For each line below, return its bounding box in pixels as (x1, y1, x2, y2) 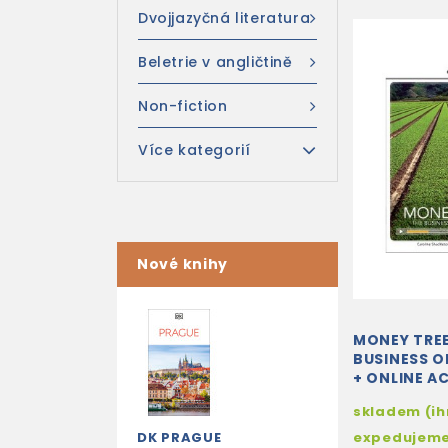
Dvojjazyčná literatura (138, 8, 311, 28)
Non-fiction (138, 96, 228, 116)
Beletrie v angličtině (138, 52, 293, 72)
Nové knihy (137, 254, 228, 274)
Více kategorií (138, 140, 251, 160)
